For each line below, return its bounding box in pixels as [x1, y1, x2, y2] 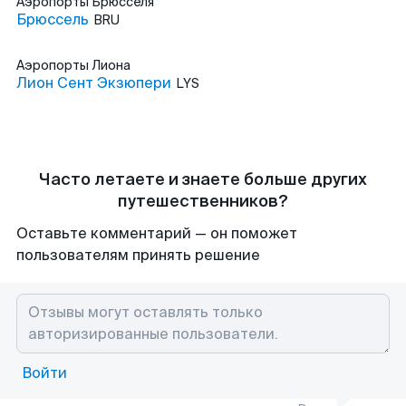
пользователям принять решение [16, 246, 260, 265]
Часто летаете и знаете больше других [39, 169, 367, 190]
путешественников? [118, 190, 288, 212]
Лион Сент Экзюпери [16, 73, 171, 92]
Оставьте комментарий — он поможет [16, 224, 297, 243]
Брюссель [16, 10, 89, 29]
